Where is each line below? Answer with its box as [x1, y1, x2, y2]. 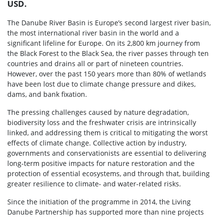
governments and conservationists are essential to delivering [7, 148, 206, 158]
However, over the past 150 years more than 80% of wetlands [7, 69, 206, 79]
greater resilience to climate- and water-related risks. [7, 179, 185, 189]
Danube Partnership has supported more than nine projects [7, 207, 204, 217]
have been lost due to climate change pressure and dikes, [7, 79, 196, 89]
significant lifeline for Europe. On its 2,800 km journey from [7, 38, 200, 48]
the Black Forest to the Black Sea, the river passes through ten [7, 49, 209, 58]
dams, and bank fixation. [7, 90, 89, 99]
